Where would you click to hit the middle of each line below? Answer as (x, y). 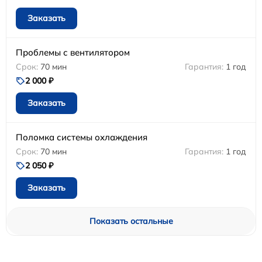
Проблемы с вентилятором (73, 52)
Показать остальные (131, 221)
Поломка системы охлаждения (82, 137)
